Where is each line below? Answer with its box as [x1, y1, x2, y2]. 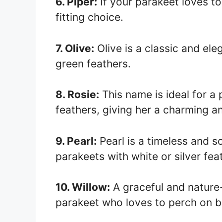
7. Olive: [55, 42, 94, 55]
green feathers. [55, 57, 131, 70]
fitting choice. [55, 11, 123, 23]
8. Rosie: [55, 88, 99, 101]
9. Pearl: [55, 134, 97, 147]
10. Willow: [55, 181, 110, 193]
